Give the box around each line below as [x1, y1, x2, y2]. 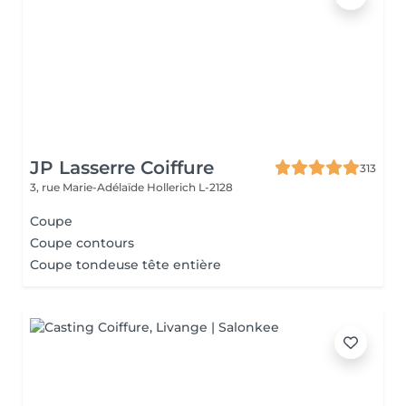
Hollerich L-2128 [147, 180, 233, 194]
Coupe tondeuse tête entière [30, 256, 221, 273]
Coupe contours [30, 235, 134, 251]
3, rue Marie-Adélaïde [30, 180, 147, 194]
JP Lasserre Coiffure [30, 157, 214, 179]
